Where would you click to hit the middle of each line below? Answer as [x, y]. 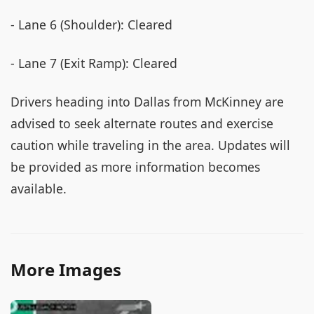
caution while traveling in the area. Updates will [150, 145]
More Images [66, 269]
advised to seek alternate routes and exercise [142, 123]
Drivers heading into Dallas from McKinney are [147, 102]
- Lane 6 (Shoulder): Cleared [91, 25]
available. [39, 189]
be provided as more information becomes [135, 167]
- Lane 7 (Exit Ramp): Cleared [94, 63]
